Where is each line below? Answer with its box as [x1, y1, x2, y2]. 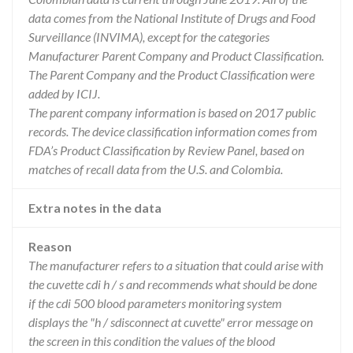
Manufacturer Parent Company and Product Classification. [28, 48, 324, 63]
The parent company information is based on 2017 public [28, 105, 316, 120]
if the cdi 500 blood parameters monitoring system [28, 295, 282, 310]
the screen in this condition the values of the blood [28, 333, 275, 348]
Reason [28, 239, 72, 254]
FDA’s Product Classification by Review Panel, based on [28, 143, 304, 158]
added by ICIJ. [28, 86, 100, 101]
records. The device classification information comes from [28, 124, 318, 139]
